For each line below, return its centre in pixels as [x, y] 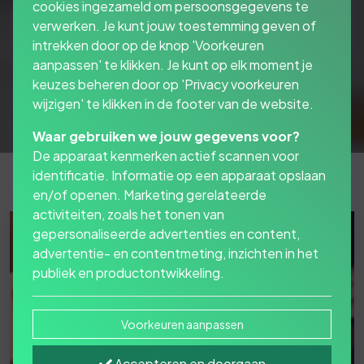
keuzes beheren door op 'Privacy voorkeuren [166, 84]
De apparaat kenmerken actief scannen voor [166, 155]
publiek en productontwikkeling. [128, 272]
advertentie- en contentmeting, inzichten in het [175, 253]
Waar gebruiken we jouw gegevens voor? [166, 136]
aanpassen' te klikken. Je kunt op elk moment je [173, 64]
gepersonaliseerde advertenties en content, [166, 233]
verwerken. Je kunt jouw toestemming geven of [174, 25]
